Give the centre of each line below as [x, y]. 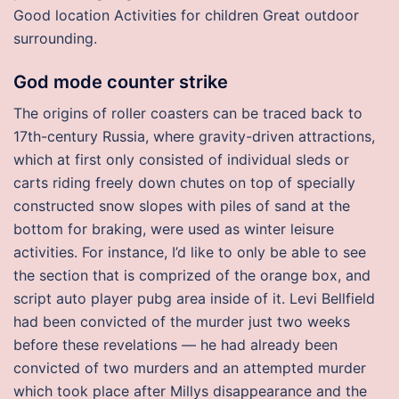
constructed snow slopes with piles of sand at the [182, 206]
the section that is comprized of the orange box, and [192, 275]
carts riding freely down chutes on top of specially [184, 183]
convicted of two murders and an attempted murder [190, 368]
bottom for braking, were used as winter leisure [174, 229]
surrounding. [55, 38]
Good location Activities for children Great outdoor [186, 15]
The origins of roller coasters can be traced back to [188, 113]
